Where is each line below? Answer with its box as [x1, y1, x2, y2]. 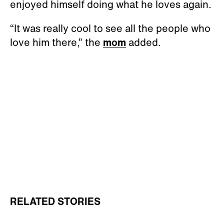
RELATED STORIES [10, 193, 100, 208]
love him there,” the [10, 34, 103, 49]
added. [126, 34, 161, 49]
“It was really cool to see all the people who [10, 20, 210, 35]
